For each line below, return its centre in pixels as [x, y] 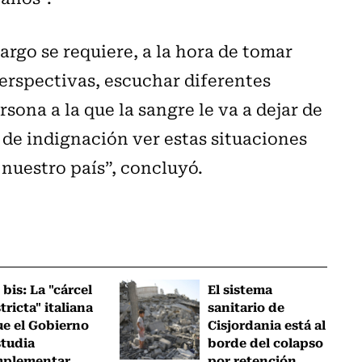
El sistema [240, 288]
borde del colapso [266, 341]
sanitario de [246, 306]
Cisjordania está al [267, 324]
